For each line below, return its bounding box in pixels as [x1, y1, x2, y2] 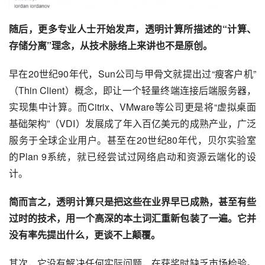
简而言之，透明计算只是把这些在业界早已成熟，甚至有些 [9, 195, 256, 209]
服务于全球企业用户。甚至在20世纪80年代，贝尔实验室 [9, 133, 256, 147]
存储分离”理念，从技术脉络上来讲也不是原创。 [9, 38, 212, 53]
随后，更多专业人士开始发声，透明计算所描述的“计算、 [9, 22, 256, 36]
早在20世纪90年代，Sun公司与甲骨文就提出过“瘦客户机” [9, 67, 256, 81]
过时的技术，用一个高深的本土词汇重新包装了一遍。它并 [9, 211, 256, 225]
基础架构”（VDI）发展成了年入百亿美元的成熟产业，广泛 [9, 117, 256, 131]
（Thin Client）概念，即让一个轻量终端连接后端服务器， [9, 83, 256, 98]
